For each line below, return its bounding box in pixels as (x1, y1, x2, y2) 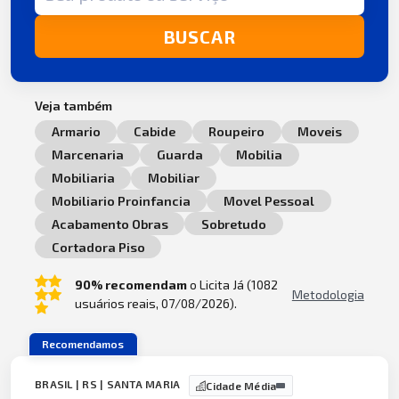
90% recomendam (74, 277, 187, 293)
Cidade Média (206, 379, 277, 393)
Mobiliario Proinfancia (51, 193, 191, 209)
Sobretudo (200, 216, 266, 232)
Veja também (35, 97, 113, 113)
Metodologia (291, 286, 364, 302)
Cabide (133, 124, 175, 140)
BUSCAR (163, 26, 236, 48)
